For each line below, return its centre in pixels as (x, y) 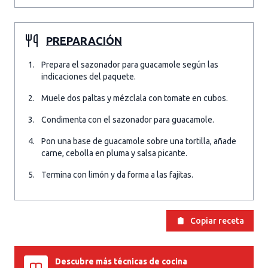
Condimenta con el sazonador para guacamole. (128, 120)
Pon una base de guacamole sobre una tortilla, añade (139, 141)
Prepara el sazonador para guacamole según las (130, 65)
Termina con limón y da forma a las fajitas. (117, 175)
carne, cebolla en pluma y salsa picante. (114, 153)
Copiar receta (217, 221)
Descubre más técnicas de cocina (121, 261)
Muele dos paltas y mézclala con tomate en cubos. (135, 98)
